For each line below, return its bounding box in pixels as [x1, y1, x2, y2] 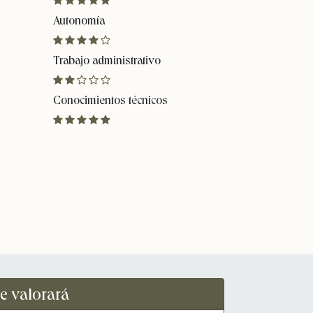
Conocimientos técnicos [53, 93, 168, 108]
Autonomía [53, 13, 105, 28]
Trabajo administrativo [53, 53, 161, 68]
